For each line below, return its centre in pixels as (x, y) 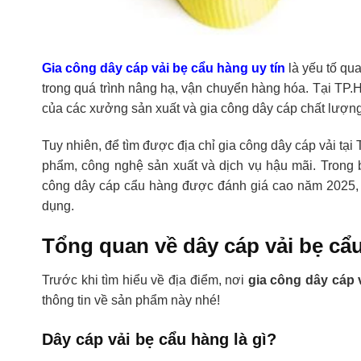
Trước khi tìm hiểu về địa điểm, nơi (145, 280)
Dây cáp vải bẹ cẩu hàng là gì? (159, 340)
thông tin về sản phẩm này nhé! (131, 300)
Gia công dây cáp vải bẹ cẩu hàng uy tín (164, 68)
